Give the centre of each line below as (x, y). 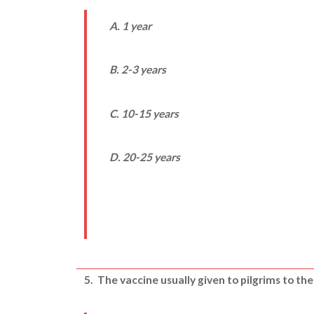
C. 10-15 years (144, 113)
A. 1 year (130, 26)
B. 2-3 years (137, 70)
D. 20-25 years (144, 157)
